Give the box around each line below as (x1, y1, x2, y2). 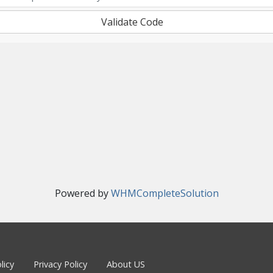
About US (107, 258, 145, 270)
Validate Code (101, 15, 163, 29)
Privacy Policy (34, 258, 87, 270)
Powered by (54, 186, 111, 200)
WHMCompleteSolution (110, 186, 219, 200)
